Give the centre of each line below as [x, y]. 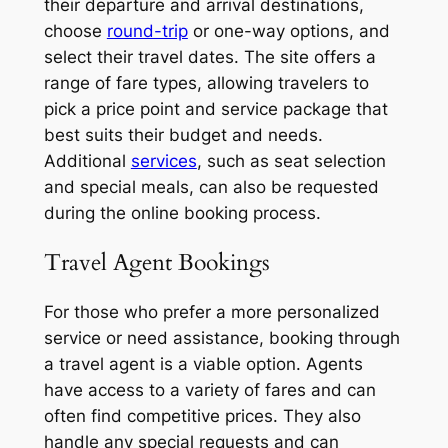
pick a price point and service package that [215, 108]
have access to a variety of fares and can [209, 390]
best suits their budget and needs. [183, 134]
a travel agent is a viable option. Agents [203, 364]
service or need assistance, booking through [221, 338]
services [163, 160]
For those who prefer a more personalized [211, 312]
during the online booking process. [182, 212]
